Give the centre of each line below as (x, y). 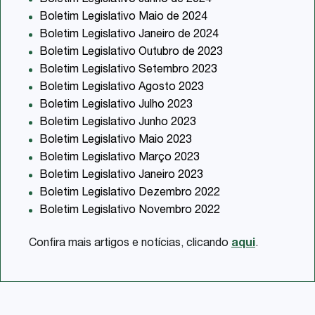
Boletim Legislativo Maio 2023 (116, 140)
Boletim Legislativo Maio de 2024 (123, 17)
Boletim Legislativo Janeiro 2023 (121, 175)
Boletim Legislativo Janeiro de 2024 (129, 35)
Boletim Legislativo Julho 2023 (116, 105)
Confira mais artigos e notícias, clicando (130, 244)
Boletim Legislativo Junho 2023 (118, 123)
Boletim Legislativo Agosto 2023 (122, 88)
